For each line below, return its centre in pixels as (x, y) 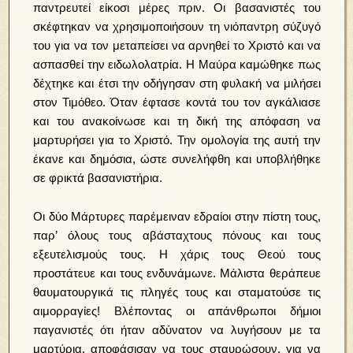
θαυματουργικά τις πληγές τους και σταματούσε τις (177, 292)
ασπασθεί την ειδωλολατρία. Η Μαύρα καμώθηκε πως (177, 65)
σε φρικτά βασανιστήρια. (98, 178)
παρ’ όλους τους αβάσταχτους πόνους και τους (177, 236)
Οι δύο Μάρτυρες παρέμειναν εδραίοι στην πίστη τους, (177, 217)
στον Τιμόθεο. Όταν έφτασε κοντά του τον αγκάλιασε (177, 102)
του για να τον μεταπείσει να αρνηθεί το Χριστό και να (177, 46)
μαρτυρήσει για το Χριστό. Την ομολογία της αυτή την (177, 140)
